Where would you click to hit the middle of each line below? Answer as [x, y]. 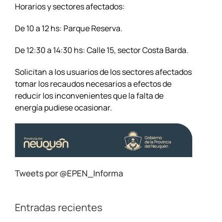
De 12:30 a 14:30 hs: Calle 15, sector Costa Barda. [101, 50]
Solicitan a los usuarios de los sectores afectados [103, 72]
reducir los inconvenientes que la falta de [89, 95]
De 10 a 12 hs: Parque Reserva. [68, 28]
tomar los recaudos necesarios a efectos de [93, 83]
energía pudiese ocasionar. [63, 107]
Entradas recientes [58, 208]
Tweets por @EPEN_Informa [69, 173]
